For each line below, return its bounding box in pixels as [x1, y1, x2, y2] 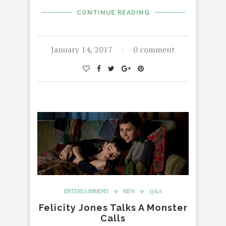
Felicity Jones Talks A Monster [38, 202, 188, 213]
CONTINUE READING [76, 9, 150, 16]
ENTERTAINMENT [64, 188, 109, 195]
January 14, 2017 [51, 43, 112, 55]
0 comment [133, 43, 175, 55]
